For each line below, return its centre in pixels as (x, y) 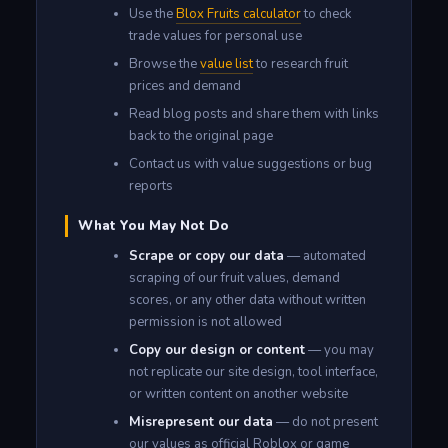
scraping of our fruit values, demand (234, 277)
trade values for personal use (215, 35)
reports (150, 185)
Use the (152, 13)
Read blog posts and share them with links (253, 113)
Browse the (164, 63)
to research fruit (300, 63)
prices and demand (184, 85)
